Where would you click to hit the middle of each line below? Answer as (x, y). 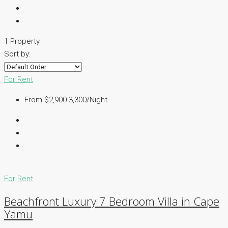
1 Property (22, 41)
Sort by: (17, 54)
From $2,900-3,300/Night (66, 100)
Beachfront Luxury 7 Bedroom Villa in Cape (112, 201)
